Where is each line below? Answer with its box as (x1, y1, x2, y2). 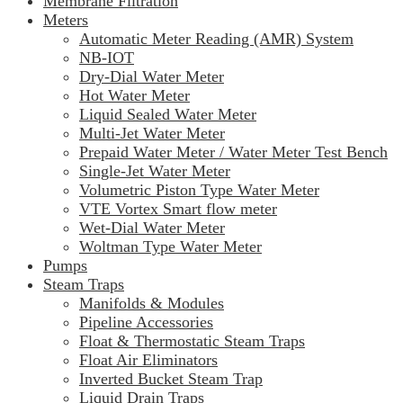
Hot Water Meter (79, 86, 190, 105)
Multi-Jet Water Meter (79, 124, 225, 143)
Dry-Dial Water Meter (79, 67, 224, 86)
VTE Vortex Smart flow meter (79, 200, 277, 219)
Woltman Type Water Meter (79, 237, 262, 256)
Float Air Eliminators (79, 351, 218, 370)
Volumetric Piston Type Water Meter (79, 181, 319, 200)
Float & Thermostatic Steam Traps (79, 332, 305, 351)
